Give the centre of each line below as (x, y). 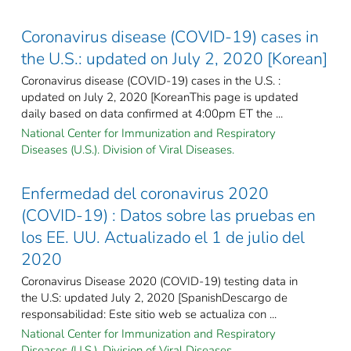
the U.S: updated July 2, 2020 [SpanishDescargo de (154, 297)
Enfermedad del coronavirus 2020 (145, 193)
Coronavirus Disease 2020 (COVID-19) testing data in (159, 281)
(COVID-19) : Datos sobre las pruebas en (168, 215)
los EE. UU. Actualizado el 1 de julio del (163, 237)
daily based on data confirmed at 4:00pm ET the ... (152, 113)
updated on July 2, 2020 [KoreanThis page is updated (160, 97)
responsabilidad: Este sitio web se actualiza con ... (149, 314)
